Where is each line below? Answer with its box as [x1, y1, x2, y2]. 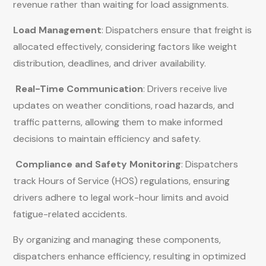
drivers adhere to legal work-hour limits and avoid [13, 191, 229, 204]
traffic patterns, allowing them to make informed [13, 116, 223, 128]
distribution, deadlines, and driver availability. [13, 57, 208, 69]
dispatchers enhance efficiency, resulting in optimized [13, 250, 246, 262]
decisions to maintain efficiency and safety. [13, 132, 203, 145]
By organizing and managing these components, [13, 233, 221, 246]
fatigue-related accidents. [13, 208, 129, 220]
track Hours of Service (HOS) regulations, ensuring [13, 175, 230, 187]
